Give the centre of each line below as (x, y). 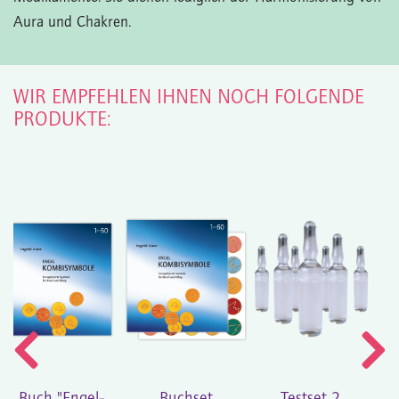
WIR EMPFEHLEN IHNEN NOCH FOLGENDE (189, 98)
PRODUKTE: (62, 120)
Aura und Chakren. (72, 22)
